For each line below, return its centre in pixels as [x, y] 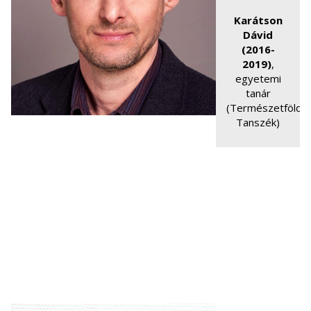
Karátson [258, 20]
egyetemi [258, 78]
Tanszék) [258, 122]
